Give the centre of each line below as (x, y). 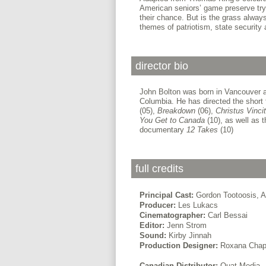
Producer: (159, 205)
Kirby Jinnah (190, 235)
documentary (163, 129)
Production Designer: (180, 245)
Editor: (153, 225)
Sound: (154, 235)
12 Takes (202, 129)
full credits (159, 168)
